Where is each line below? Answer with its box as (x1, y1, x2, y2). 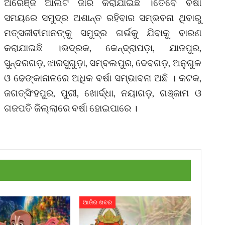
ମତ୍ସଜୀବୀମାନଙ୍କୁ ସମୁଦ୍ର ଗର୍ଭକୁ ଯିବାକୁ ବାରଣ (4, 26, 201, 38)
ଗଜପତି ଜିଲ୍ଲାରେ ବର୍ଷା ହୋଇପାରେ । (4, 101, 138, 114)
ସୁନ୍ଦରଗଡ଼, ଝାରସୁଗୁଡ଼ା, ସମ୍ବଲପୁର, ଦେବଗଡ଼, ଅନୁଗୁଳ (4, 56, 201, 68)
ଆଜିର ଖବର (83, 199, 113, 206)
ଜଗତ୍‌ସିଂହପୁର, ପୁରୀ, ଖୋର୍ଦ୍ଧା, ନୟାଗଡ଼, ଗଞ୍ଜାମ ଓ (4, 86, 201, 98)
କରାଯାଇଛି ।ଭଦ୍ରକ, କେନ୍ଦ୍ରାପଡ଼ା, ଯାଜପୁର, (4, 41, 201, 53)
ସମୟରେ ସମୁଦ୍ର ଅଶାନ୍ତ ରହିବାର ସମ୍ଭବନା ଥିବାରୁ (4, 11, 201, 23)
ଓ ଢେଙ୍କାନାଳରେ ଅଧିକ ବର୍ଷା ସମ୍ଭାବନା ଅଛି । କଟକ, (4, 71, 201, 83)
